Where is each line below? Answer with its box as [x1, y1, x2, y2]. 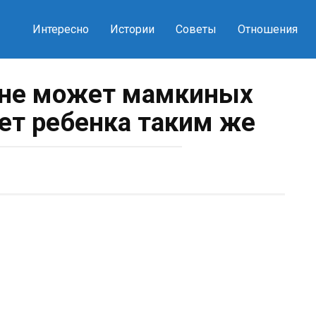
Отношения [237, 23, 298, 36]
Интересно [32, 23, 89, 36]
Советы [175, 23, 217, 36]
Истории [109, 23, 154, 36]
